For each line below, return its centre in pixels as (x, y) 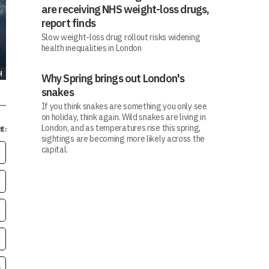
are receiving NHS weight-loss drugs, (125, 9)
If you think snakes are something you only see (124, 106)
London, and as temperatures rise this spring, (121, 128)
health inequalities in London (91, 48)
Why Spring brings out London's (113, 78)
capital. (55, 150)
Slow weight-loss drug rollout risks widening (121, 37)
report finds (68, 23)
